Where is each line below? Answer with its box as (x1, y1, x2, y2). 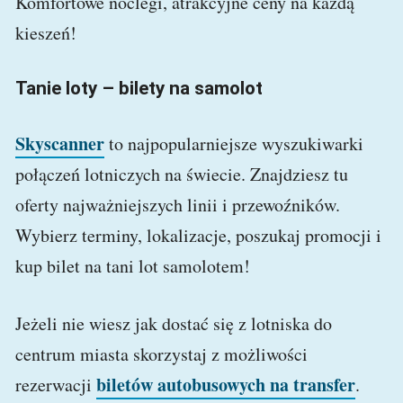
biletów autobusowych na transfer (96, 372, 355, 399)
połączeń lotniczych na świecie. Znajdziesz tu (15, 162, 348, 187)
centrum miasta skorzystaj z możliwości (15, 342, 308, 367)
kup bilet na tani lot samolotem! (15, 254, 250, 279)
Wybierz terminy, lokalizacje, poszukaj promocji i (15, 223, 381, 248)
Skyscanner (15, 130, 104, 157)
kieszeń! (15, 21, 76, 46)
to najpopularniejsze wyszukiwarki (104, 131, 363, 157)
